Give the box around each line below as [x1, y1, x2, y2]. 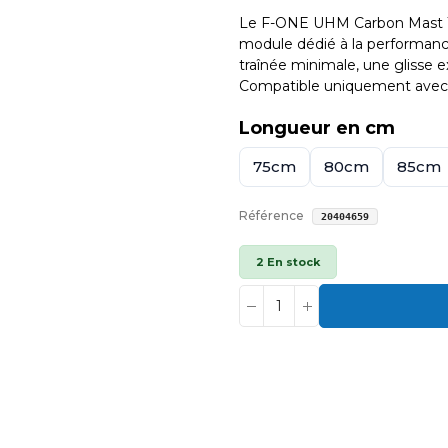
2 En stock [256, 255, 320, 270]
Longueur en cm [239, 117, 395, 140]
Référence [239, 208, 304, 224]
